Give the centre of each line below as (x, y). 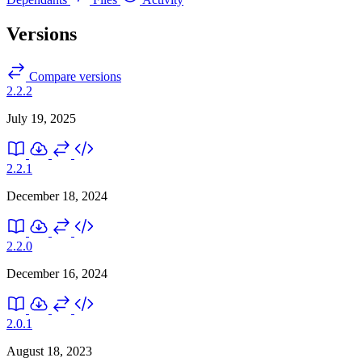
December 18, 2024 (57, 196)
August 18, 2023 (49, 351)
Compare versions (74, 76)
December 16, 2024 (57, 273)
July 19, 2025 (41, 118)
